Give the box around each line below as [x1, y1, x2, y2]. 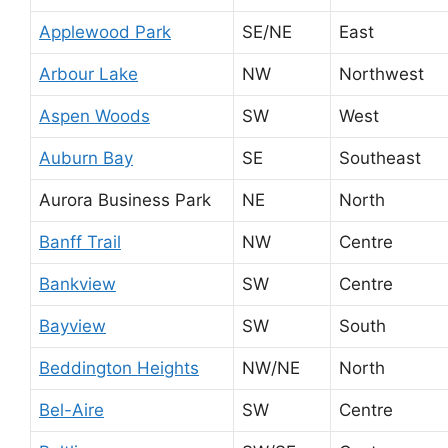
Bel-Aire [39, 399, 104, 420]
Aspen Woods [39, 105, 150, 126]
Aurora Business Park [39, 189, 211, 210]
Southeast [339, 147, 421, 168]
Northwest [339, 63, 424, 84]
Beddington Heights [39, 357, 199, 378]
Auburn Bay [39, 147, 133, 168]
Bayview [39, 315, 106, 336]
